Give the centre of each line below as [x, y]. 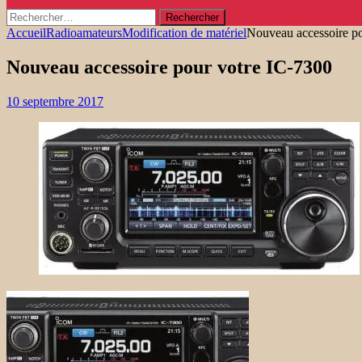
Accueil [26, 33]
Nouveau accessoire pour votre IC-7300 [169, 67]
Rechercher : [38, 15]
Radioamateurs [84, 33]
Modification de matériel [184, 33]
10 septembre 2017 [55, 101]
